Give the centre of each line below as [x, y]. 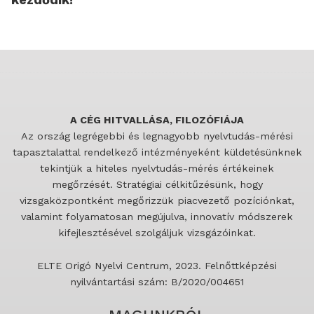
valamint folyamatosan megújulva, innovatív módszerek [157, 216]
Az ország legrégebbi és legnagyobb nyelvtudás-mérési [157, 136]
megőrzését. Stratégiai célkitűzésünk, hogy [157, 184]
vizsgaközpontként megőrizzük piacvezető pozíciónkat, [157, 200]
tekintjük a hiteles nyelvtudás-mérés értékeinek [157, 168]
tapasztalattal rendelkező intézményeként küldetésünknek [157, 152]
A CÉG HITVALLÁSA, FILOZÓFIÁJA [157, 120]
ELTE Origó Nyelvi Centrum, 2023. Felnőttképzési [157, 265]
